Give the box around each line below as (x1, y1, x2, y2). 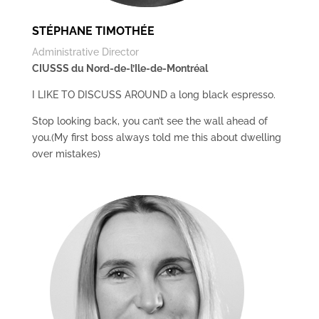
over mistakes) (31, 148, 100, 159)
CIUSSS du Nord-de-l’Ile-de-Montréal (31, 63, 208, 74)
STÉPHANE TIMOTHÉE (31, 24, 155, 38)
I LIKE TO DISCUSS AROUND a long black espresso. (31, 89, 276, 100)
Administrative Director (31, 46, 139, 58)
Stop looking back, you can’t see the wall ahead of (31, 115, 268, 127)
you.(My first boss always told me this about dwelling (31, 132, 281, 143)
